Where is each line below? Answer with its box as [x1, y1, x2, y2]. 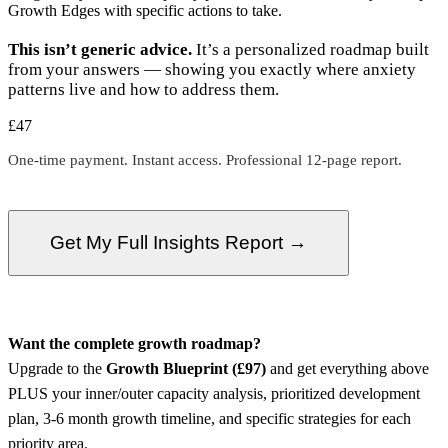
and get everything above [266, 360, 429, 378]
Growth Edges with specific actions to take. [8, 2, 282, 20]
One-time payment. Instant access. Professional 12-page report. [8, 151, 402, 169]
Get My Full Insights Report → [50, 232, 307, 254]
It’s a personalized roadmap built [192, 40, 429, 60]
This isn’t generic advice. [8, 40, 192, 60]
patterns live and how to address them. [8, 80, 279, 100]
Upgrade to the [8, 360, 106, 378]
